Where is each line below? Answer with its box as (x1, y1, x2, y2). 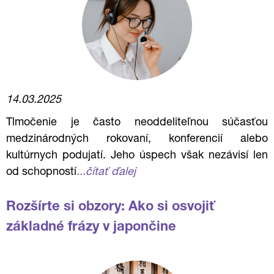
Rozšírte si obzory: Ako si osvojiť (6, 201, 215, 214)
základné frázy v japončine (6, 221, 176, 234)
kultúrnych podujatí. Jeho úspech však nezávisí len (6, 150, 268, 161)
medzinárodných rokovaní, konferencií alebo (6, 134, 268, 145)
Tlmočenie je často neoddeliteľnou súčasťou (6, 117, 268, 128)
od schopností (6, 167, 76, 178)
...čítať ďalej (76, 167, 136, 178)
